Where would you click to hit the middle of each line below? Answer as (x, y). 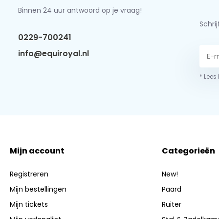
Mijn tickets (29, 205)
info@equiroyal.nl (53, 54)
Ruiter (171, 205)
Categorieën (188, 151)
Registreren (29, 174)
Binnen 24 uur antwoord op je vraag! (80, 10)
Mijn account (37, 151)
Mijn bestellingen (38, 189)
